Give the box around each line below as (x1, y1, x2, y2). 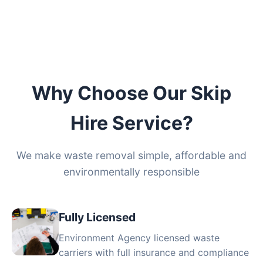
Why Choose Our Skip (32, 82, 231, 104)
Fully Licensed (59, 210, 136, 224)
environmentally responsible (63, 166, 200, 178)
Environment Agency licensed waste (59, 232, 220, 244)
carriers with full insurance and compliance (59, 247, 249, 258)
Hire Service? (70, 112, 193, 134)
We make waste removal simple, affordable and (16, 149, 247, 161)
